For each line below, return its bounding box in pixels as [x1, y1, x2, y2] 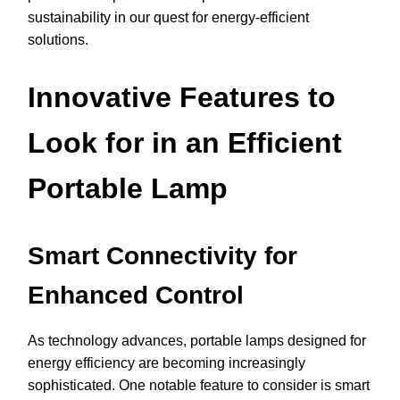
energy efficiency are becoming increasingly [28, 354, 305, 371]
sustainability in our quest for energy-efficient [28, 10, 309, 26]
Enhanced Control [28, 280, 244, 309]
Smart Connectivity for [28, 241, 297, 270]
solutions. [28, 32, 88, 48]
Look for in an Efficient [28, 126, 342, 159]
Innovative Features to [28, 80, 336, 113]
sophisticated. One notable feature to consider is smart [28, 377, 370, 393]
